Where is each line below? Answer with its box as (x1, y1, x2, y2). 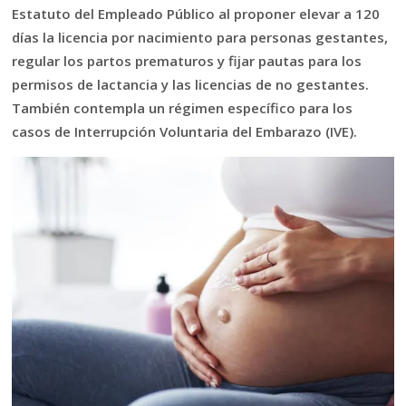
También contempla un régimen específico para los (12, 98, 353, 117)
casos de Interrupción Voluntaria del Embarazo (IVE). (12, 121, 358, 140)
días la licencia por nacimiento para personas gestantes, (12, 27, 389, 46)
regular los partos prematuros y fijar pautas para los (12, 51, 362, 70)
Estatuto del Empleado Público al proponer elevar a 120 (12, 4, 381, 23)
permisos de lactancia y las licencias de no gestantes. (12, 74, 370, 93)
